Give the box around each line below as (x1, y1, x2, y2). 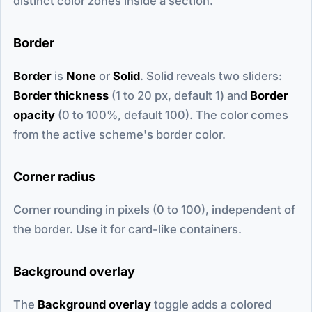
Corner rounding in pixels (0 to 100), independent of (13, 202, 295, 217)
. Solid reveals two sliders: (140, 68, 282, 83)
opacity (13, 107, 55, 122)
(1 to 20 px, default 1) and (109, 88, 250, 102)
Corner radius (13, 169, 95, 184)
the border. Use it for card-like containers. (13, 221, 242, 236)
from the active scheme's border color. (13, 127, 226, 141)
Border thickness (13, 88, 109, 102)
